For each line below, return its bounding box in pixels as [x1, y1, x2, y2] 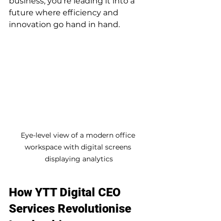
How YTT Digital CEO [9, 185, 124, 199]
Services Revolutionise [9, 201, 134, 216]
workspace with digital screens [25, 142, 133, 151]
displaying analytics [45, 154, 113, 163]
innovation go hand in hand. [9, 20, 120, 29]
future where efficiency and [9, 8, 120, 17]
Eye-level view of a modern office [21, 130, 137, 140]
